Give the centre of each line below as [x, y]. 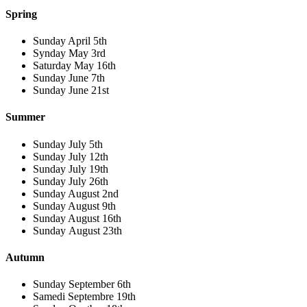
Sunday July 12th [71, 156]
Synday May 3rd [69, 53]
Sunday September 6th [82, 284]
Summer [25, 117]
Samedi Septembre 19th [84, 297]
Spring [21, 14]
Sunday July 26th [71, 181]
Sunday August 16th [77, 218]
